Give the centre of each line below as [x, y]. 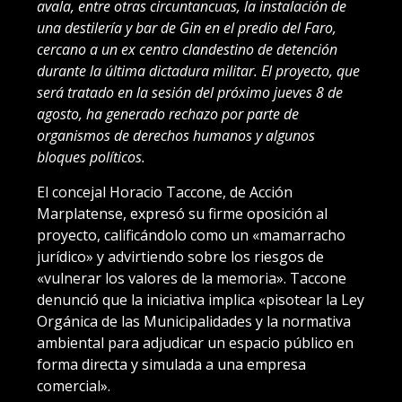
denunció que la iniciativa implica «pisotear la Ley [201, 300]
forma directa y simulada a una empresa [171, 365]
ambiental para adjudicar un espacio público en [195, 343]
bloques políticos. [91, 157]
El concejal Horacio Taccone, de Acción [165, 192]
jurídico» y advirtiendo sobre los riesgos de [180, 257]
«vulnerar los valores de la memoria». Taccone [192, 279]
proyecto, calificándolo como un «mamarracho [191, 236]
